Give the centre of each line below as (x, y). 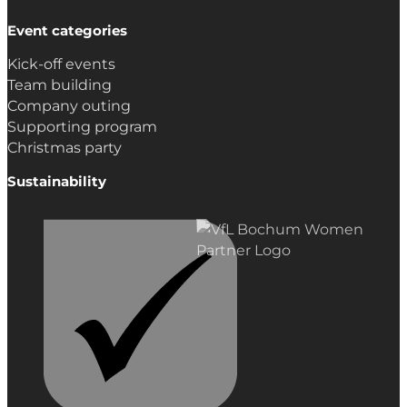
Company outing (69, 106)
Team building (60, 85)
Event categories (67, 30)
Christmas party (65, 148)
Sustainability (57, 181)
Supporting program (82, 127)
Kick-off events (61, 65)
